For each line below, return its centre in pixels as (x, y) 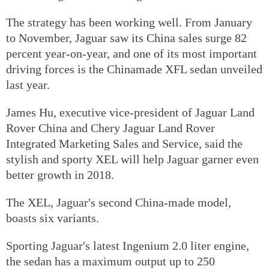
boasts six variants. (53, 218)
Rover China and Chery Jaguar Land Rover (110, 128)
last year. (28, 84)
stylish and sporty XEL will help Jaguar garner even (132, 159)
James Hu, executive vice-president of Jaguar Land (130, 112)
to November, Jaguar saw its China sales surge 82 (126, 38)
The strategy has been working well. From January (129, 22)
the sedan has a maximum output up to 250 (110, 261)
